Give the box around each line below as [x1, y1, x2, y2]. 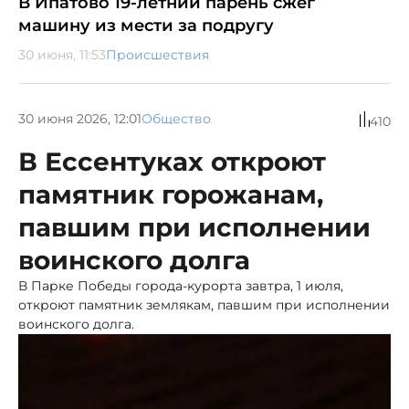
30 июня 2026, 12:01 [18, 110, 142, 128]
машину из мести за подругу [18, 15, 274, 36]
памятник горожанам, [18, 178, 323, 210]
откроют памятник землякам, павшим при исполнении [18, 296, 390, 313]
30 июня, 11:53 [18, 46, 106, 63]
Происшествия [106, 46, 209, 63]
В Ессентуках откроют [18, 145, 326, 177]
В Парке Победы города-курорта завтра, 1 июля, [18, 277, 343, 294]
